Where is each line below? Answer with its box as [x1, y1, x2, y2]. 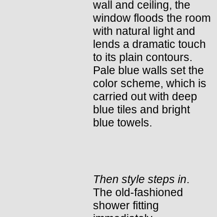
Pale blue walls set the [93, 63, 204, 77]
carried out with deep [93, 90, 197, 103]
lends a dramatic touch [93, 37, 206, 50]
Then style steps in [93, 172, 186, 186]
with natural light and [93, 24, 195, 37]
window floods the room [93, 11, 211, 24]
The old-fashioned [93, 186, 183, 199]
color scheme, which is [93, 77, 206, 90]
